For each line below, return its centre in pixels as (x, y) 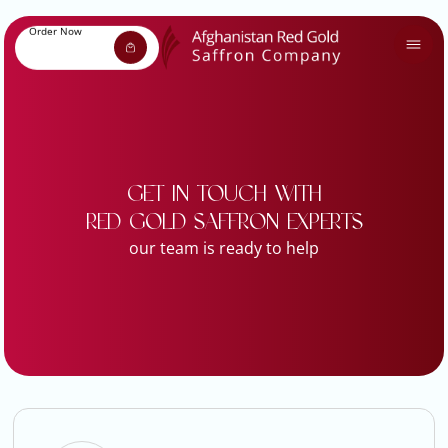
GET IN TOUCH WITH (224, 193)
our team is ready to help (224, 248)
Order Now (55, 29)
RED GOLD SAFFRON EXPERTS (224, 221)
